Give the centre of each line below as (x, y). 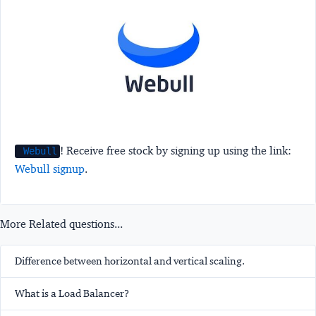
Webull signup (50, 169)
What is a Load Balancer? (72, 294)
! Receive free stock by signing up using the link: (176, 151)
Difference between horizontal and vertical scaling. (130, 261)
